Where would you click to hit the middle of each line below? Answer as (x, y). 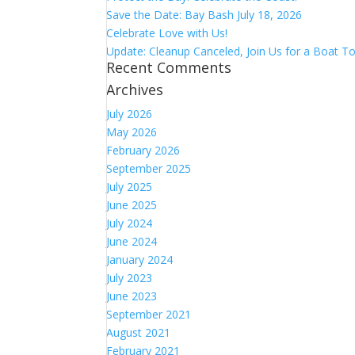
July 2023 (130, 278)
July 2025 (130, 187)
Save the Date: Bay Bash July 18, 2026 (204, 15)
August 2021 (139, 332)
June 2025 (132, 205)
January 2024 (140, 260)
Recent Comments (169, 67)
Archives (135, 90)
